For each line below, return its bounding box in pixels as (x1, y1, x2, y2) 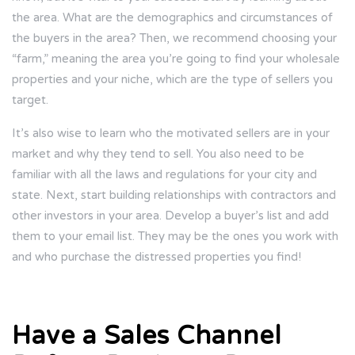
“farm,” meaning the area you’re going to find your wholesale (12, 52, 340, 67)
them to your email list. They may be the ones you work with (12, 229, 338, 244)
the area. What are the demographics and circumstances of (12, 10, 333, 25)
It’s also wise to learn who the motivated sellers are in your (12, 126, 330, 141)
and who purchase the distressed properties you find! (12, 250, 301, 265)
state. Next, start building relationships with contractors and (12, 188, 336, 203)
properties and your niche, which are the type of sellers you (12, 72, 333, 87)
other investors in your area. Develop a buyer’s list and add (12, 208, 329, 223)
